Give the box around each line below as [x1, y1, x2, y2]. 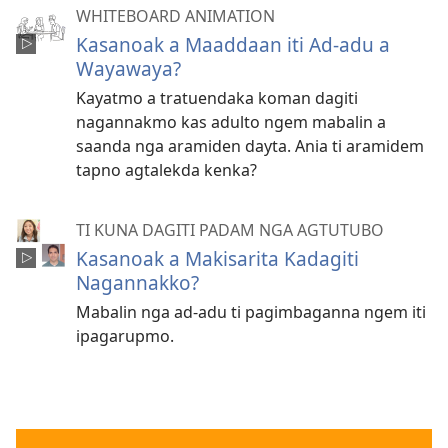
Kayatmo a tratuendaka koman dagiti [76, 86, 358, 109]
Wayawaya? [76, 54, 181, 82]
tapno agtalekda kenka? [76, 158, 257, 181]
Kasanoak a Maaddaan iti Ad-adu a [76, 30, 390, 58]
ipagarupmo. [76, 324, 174, 347]
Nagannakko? [76, 268, 199, 296]
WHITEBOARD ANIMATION [76, 4, 275, 27]
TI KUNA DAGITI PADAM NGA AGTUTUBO [76, 218, 384, 241]
